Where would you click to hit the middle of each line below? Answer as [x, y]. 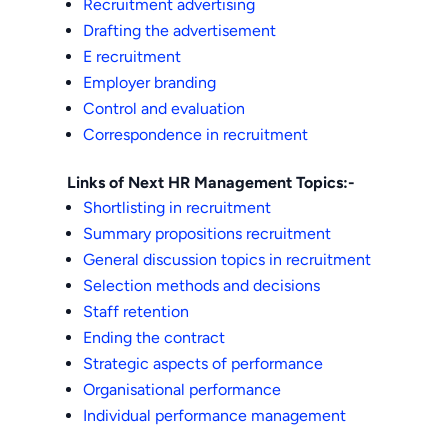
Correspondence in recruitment [196, 134]
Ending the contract [154, 337]
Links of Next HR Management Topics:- [211, 182]
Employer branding [150, 82]
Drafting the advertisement [180, 30]
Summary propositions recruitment [207, 233]
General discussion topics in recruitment [227, 259]
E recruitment [132, 56]
